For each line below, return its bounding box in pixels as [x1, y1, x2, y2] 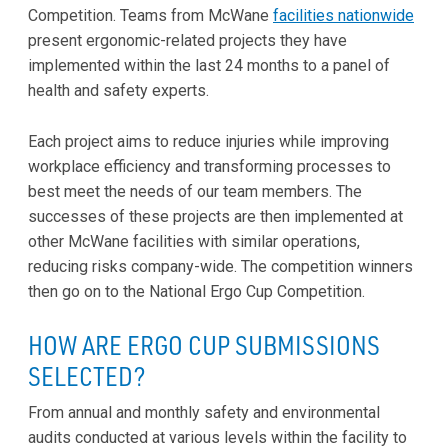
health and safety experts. [28, 81, 209, 101]
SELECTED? [28, 359, 146, 392]
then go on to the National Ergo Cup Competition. [28, 281, 365, 301]
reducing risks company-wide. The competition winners [28, 256, 413, 276]
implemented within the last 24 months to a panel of [28, 56, 390, 76]
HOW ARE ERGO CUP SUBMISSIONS [28, 328, 380, 361]
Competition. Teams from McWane [28, 6, 273, 26]
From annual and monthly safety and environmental [28, 402, 380, 422]
